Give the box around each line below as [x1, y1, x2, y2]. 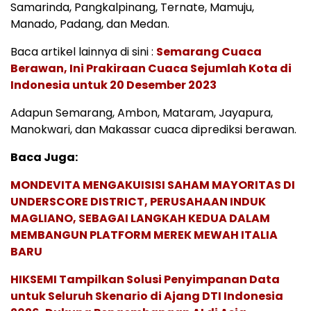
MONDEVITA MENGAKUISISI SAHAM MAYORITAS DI [10, 177, 295, 194]
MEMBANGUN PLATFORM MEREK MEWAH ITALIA [10, 227, 278, 244]
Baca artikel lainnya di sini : [10, 44, 156, 60]
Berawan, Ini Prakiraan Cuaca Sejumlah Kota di [10, 60, 292, 77]
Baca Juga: [10, 149, 78, 166]
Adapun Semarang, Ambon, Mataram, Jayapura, [10, 105, 273, 121]
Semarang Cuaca [156, 44, 262, 60]
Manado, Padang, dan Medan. [10, 16, 169, 33]
